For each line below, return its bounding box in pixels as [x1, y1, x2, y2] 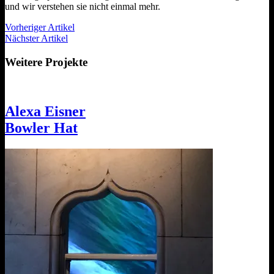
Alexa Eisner [5, 103, 86, 120]
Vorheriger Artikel [5, 21, 75, 32]
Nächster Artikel [5, 32, 68, 43]
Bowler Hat [5, 120, 78, 136]
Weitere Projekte [5, 55, 87, 68]
